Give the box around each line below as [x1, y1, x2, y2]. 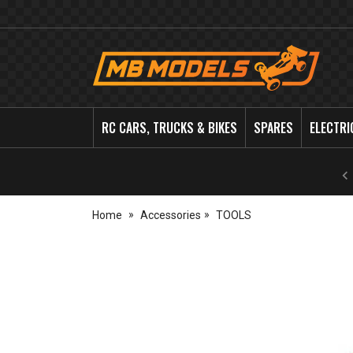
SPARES [254, 118, 294, 137]
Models [91, 84, 128, 98]
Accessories [139, 209, 201, 221]
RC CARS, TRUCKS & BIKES [102, 118, 238, 137]
